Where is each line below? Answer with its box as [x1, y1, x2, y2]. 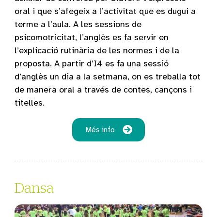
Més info [85, 124, 115, 135]
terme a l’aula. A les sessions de [15, 18, 141, 30]
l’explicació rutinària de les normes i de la [15, 45, 179, 56]
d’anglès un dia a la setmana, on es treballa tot [15, 71, 201, 82]
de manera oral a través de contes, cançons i [15, 84, 192, 95]
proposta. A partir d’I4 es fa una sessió [15, 58, 169, 69]
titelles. [15, 97, 45, 108]
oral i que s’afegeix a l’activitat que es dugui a [15, 5, 196, 16]
